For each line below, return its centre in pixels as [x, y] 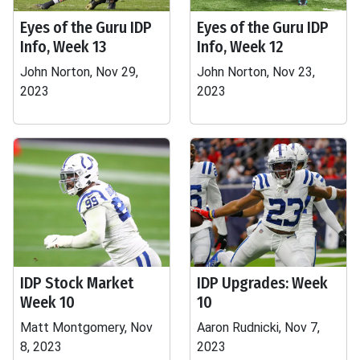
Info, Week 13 [63, 47]
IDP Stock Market [77, 283]
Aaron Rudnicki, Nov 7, [258, 327]
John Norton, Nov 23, [256, 72]
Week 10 [47, 302]
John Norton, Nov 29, [79, 72]
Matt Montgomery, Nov [86, 327]
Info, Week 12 [240, 47]
